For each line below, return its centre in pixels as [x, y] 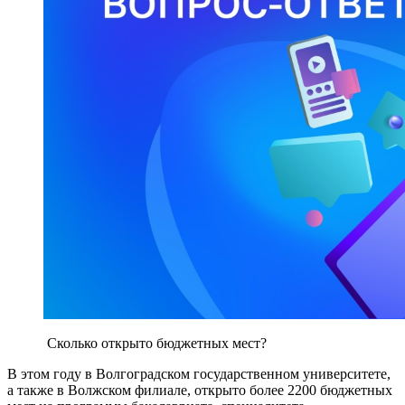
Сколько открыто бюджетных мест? [155, 344]
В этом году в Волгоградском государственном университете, [199, 374]
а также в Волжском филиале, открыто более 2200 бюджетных [200, 391]
